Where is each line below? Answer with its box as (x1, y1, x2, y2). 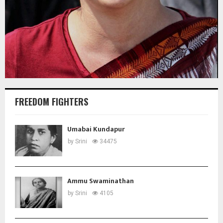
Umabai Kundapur (67, 123, 125, 135)
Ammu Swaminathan (67, 175, 134, 187)
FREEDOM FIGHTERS (15, 95, 88, 108)
